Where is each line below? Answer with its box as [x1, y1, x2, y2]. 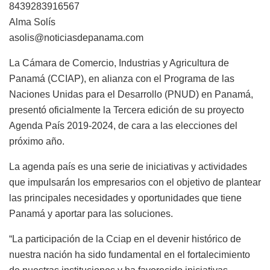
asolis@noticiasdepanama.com [9, 33, 143, 43]
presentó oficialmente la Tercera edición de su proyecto [9, 105, 244, 116]
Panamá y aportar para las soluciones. [9, 209, 173, 219]
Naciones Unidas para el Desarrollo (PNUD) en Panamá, [9, 89, 253, 100]
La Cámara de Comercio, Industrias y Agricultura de [9, 58, 229, 69]
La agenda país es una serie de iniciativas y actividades [9, 162, 247, 172]
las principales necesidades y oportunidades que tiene [9, 193, 242, 204]
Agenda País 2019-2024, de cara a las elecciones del [9, 121, 237, 131]
